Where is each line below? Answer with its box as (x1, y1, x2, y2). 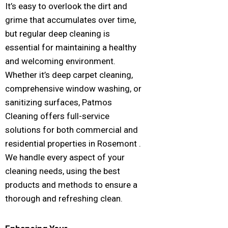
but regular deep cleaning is (5, 28, 110, 39)
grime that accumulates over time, (5, 14, 136, 25)
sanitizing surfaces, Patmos (5, 97, 112, 107)
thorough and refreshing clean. (5, 193, 123, 204)
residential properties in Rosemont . (5, 138, 141, 149)
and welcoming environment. (5, 55, 116, 66)
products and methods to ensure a (5, 179, 137, 190)
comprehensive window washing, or (5, 83, 141, 94)
